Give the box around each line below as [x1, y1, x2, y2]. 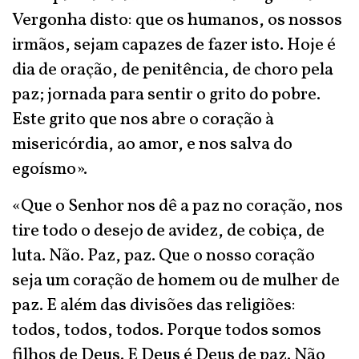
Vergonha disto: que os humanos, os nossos [12, 8, 342, 33]
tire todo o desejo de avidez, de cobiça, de [12, 219, 325, 244]
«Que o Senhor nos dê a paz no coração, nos [12, 194, 343, 219]
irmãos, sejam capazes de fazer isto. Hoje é [12, 33, 336, 58]
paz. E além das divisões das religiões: [12, 293, 296, 318]
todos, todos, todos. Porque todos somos [12, 318, 321, 343]
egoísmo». [12, 157, 87, 182]
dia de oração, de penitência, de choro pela [12, 58, 333, 83]
